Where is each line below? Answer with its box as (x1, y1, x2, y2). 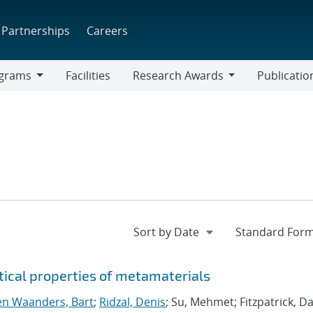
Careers (87, 22, 129, 38)
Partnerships (1, 22, 71, 38)
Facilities (65, 68, 110, 83)
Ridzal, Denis (99, 294, 166, 310)
